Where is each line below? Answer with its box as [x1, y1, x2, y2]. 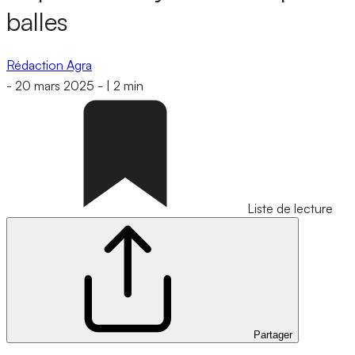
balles [6, 6, 68, 38]
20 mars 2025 [15, 78, 94, 94]
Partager [254, 329, 292, 342]
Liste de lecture [247, 200, 333, 217]
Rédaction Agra [6, 56, 92, 73]
